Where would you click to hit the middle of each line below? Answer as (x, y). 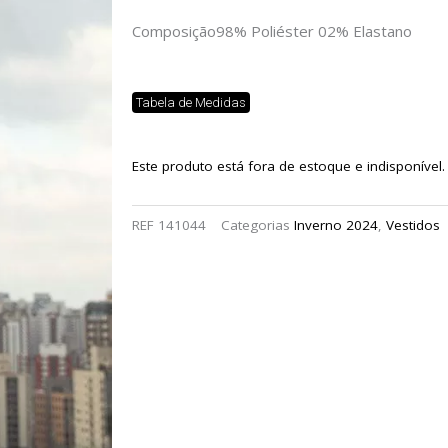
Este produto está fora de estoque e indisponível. (288, 165)
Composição (174, 30)
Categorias (255, 225)
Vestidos (413, 225)
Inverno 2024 (336, 225)
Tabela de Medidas (191, 102)
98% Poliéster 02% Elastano (314, 30)
